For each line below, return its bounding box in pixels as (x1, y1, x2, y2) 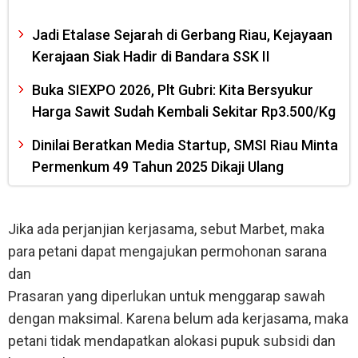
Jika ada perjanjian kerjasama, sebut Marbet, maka (8, 221, 324, 238)
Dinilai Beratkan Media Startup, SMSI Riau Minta (32, 137, 338, 154)
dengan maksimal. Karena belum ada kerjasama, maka (8, 310, 348, 328)
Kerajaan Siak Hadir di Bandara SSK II (32, 48, 270, 66)
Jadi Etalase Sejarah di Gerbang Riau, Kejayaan (32, 26, 332, 44)
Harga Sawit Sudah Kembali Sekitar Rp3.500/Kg (32, 103, 336, 121)
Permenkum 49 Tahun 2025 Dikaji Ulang (32, 158, 284, 176)
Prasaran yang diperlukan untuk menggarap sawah (8, 288, 325, 305)
